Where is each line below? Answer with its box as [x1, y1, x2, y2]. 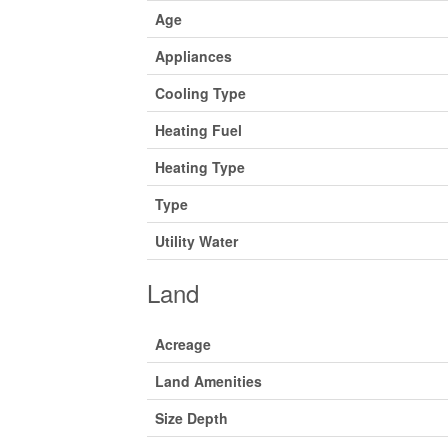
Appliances [155, 46, 232, 66]
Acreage [155, 334, 211, 354]
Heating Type [155, 157, 245, 177]
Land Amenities [155, 371, 262, 391]
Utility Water [155, 231, 238, 251]
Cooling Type [155, 83, 246, 103]
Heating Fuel [155, 120, 242, 140]
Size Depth [155, 408, 228, 428]
